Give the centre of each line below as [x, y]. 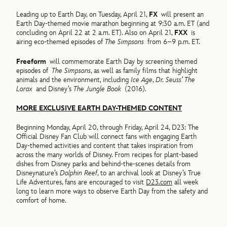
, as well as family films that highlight [144, 70]
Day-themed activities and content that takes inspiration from [105, 146]
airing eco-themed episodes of [61, 42]
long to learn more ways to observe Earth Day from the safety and [112, 192]
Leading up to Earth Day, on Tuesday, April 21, [83, 15]
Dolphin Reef [79, 173]
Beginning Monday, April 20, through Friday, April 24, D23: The [108, 128]
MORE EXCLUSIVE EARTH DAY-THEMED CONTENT [99, 108]
